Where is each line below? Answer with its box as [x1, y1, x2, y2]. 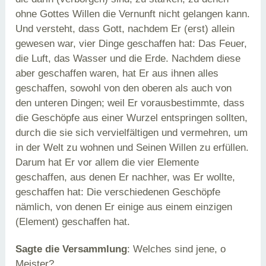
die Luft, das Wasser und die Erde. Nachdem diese [15, 53, 241, 64]
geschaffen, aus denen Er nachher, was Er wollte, [15, 172, 236, 183]
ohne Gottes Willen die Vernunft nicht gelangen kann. [15, 8, 251, 20]
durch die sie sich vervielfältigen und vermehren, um [15, 127, 248, 138]
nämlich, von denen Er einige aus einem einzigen [15, 201, 233, 213]
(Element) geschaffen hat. [15, 216, 131, 227]
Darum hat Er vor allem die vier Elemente [15, 157, 199, 168]
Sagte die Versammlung [15, 243, 128, 255]
